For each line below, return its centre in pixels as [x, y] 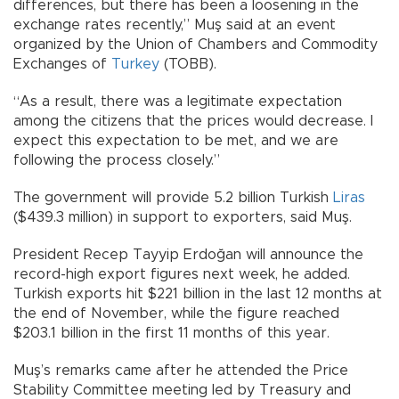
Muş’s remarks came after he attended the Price [181, 370]
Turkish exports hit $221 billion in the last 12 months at [198, 293]
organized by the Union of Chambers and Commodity [195, 44]
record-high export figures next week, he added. [182, 274]
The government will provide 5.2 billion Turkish [173, 197]
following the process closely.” [117, 160]
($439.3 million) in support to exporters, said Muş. [183, 217]
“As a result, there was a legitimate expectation [178, 101]
